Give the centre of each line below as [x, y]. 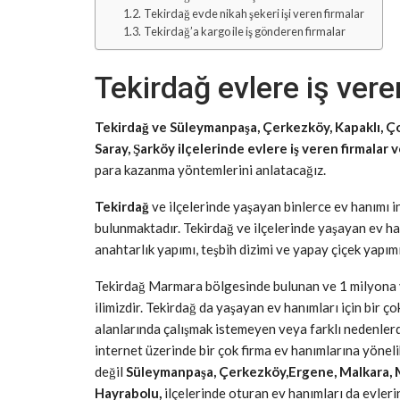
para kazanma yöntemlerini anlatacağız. [210, 170]
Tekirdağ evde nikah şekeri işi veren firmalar [254, 13]
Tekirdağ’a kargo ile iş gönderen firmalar [244, 31]
